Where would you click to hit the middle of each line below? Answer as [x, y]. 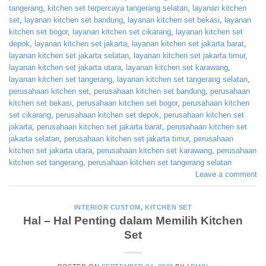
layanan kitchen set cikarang [122, 32]
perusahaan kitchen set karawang [154, 151]
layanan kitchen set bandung [74, 20]
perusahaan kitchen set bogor [127, 103]
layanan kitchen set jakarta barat [188, 44]
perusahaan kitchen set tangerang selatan [160, 163]
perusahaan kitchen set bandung [150, 91]
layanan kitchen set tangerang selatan [182, 80]
